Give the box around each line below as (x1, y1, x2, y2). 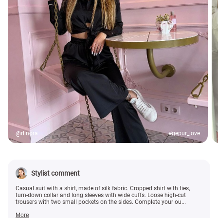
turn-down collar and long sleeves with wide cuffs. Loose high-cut (16, 192, 186, 199)
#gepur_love (168, 130, 200, 137)
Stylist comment (31, 169, 80, 178)
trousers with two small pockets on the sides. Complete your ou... (16, 199, 186, 206)
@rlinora (16, 130, 38, 137)
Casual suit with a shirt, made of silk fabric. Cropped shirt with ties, (16, 185, 190, 192)
